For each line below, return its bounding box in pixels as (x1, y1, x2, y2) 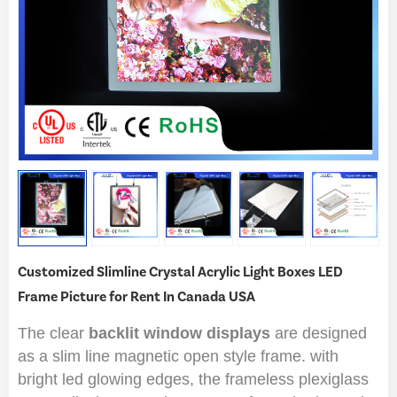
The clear (18, 323, 89, 342)
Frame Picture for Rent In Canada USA (18, 287, 255, 306)
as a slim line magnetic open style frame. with (18, 346, 339, 365)
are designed (275, 323, 367, 342)
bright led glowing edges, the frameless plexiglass (18, 370, 369, 388)
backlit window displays (89, 323, 275, 342)
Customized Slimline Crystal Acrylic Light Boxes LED (18, 262, 343, 281)
